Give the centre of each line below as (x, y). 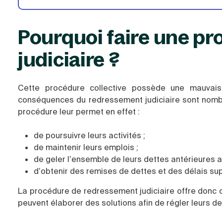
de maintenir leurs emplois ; (87, 148)
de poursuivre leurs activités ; (90, 136)
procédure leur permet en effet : (80, 112)
